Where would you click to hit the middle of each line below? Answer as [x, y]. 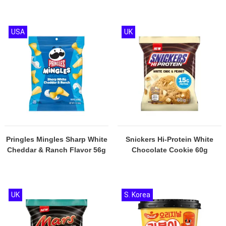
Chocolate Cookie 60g [169, 150]
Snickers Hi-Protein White [169, 139]
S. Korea [137, 195]
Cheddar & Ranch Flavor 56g [56, 150]
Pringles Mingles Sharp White [56, 139]
